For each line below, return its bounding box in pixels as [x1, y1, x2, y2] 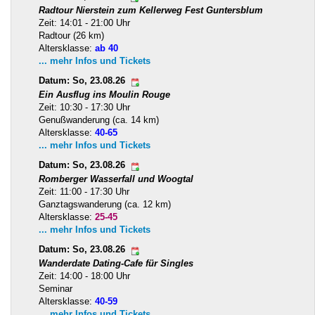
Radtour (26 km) [39, 30, 104, 41]
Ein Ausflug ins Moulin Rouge [39, 89, 170, 101]
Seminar [39, 283, 72, 295]
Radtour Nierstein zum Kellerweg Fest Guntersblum [39, 5, 263, 16]
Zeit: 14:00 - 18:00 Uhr [39, 271, 130, 282]
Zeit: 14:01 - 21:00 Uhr [39, 18, 130, 29]
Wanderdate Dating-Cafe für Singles [39, 258, 193, 269]
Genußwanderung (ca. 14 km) [39, 115, 159, 126]
